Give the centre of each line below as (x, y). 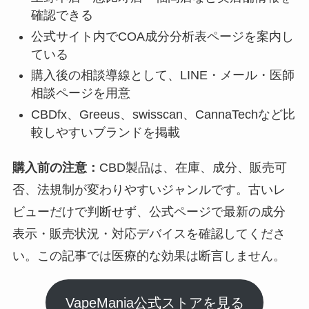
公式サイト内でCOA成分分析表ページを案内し (162, 36)
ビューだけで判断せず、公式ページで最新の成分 (149, 212)
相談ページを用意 (80, 93)
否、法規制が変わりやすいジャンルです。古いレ (149, 190)
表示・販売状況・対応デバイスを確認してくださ (149, 234)
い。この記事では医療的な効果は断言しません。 (149, 256)
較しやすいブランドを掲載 (105, 132)
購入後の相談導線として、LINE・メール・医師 (162, 76)
